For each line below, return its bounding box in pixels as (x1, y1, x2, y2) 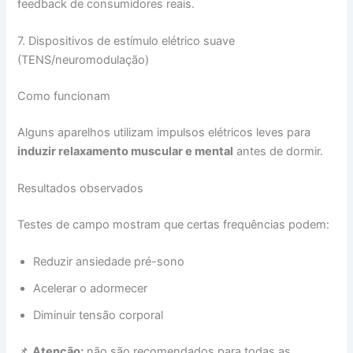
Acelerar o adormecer (33, 281, 148, 296)
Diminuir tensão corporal (33, 308, 164, 323)
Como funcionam (17, 88, 111, 103)
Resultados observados (17, 181, 144, 196)
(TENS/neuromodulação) (17, 52, 150, 67)
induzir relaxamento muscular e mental (17, 143, 234, 158)
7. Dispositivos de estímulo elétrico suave (17, 33, 236, 48)
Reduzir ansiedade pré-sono (33, 255, 185, 269)
